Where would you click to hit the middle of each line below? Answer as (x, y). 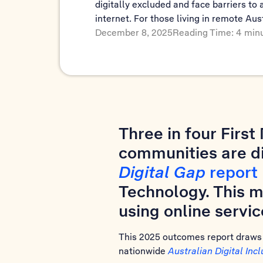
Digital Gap (162, 172)
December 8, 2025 (134, 32)
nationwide (143, 251)
